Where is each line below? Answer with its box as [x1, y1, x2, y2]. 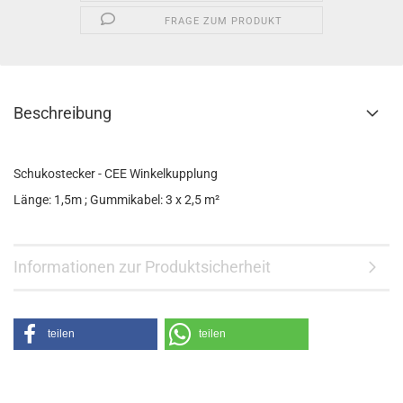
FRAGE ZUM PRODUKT [165, 15, 283, 27]
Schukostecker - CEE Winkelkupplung [13, 166, 218, 181]
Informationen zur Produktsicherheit [13, 257, 271, 276]
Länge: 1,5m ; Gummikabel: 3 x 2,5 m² [13, 193, 219, 207]
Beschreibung [13, 103, 112, 122]
